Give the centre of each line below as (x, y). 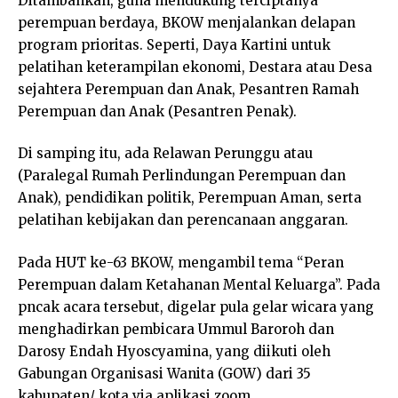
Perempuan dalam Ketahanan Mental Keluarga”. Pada (199, 284)
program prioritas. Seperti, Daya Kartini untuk (174, 44)
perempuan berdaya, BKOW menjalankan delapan (187, 22)
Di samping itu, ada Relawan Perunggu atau (165, 154)
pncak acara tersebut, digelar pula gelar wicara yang (196, 306)
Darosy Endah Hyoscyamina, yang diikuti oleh (174, 351)
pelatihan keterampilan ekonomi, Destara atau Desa (195, 67)
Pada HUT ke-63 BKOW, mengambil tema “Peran (181, 262)
